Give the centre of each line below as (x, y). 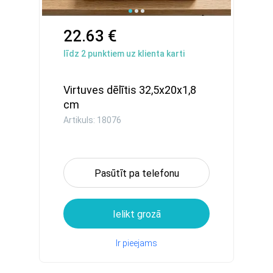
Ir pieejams (136, 243)
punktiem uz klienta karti (135, 54)
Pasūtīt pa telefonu (136, 173)
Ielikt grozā (136, 214)
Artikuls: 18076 (92, 120)
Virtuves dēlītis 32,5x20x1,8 (130, 90)
